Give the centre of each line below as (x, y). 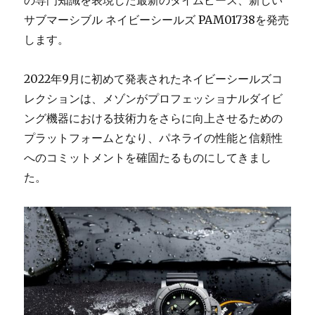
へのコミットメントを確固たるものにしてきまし (148, 157)
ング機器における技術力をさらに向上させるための (154, 118)
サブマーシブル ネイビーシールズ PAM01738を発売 (157, 20)
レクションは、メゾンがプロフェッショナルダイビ (154, 98)
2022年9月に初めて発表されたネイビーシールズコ (154, 79)
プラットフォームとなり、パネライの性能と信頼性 (154, 138)
